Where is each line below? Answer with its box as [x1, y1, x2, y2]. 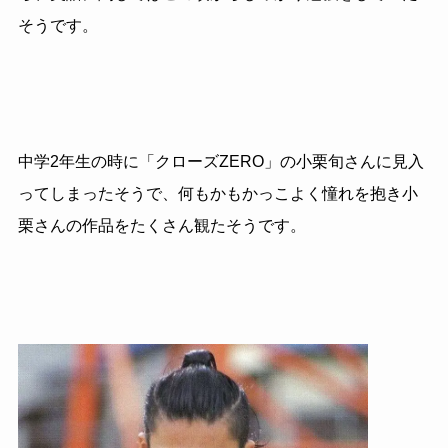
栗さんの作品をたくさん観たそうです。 [17, 216, 306, 234]
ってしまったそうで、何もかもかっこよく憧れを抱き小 [17, 184, 418, 202]
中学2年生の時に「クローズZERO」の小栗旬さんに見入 [17, 152, 424, 170]
